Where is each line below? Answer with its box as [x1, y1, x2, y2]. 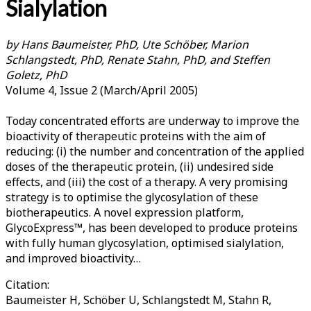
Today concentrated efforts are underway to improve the [6, 112, 299, 128]
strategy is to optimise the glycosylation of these [6, 189, 258, 205]
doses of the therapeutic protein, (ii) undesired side [6, 158, 274, 174]
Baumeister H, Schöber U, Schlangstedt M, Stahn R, [6, 292, 271, 308]
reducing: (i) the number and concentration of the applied [6, 143, 304, 159]
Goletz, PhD [6, 67, 67, 83]
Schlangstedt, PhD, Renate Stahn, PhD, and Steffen [6, 51, 270, 67]
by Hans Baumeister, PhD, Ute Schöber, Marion [6, 36, 249, 52]
